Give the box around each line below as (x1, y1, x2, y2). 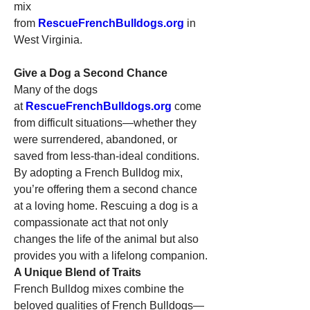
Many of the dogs (14, 84, 98, 95)
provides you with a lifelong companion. (14, 250, 208, 262)
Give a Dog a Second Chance (14, 67, 167, 79)
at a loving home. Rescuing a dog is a (14, 200, 198, 212)
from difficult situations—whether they (14, 117, 197, 129)
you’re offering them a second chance (14, 183, 197, 195)
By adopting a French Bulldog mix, (14, 167, 183, 179)
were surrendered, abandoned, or (14, 134, 177, 145)
